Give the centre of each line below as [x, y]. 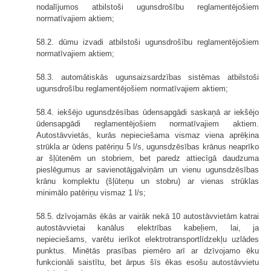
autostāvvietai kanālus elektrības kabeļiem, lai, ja [148, 227]
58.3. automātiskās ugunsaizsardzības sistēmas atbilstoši [148, 77]
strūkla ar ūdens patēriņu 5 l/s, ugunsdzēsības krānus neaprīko [148, 146]
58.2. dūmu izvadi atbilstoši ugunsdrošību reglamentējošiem [148, 42]
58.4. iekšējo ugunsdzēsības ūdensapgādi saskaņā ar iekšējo [148, 112]
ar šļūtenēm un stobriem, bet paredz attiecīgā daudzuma [148, 158]
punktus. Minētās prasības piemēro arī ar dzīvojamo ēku [148, 250]
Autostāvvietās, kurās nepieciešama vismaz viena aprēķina [148, 135]
